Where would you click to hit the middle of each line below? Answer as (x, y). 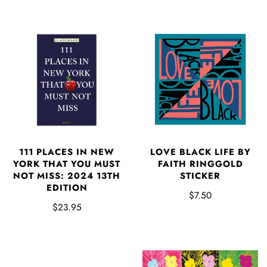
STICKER (200, 176)
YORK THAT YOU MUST (67, 164)
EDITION (67, 187)
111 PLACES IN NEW (67, 152)
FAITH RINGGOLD (200, 164)
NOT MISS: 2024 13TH (67, 176)
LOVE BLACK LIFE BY (200, 152)
